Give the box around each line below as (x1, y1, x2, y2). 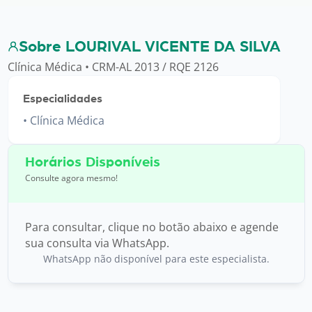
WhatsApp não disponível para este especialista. (42, 251, 270, 265)
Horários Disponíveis (24, 155, 160, 169)
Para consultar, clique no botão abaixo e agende (24, 219, 279, 235)
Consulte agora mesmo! (24, 171, 118, 184)
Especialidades (22, 93, 102, 104)
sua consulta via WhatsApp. (24, 235, 169, 251)
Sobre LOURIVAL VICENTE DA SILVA (18, 38, 281, 54)
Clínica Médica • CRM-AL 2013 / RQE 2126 (7, 58, 219, 75)
